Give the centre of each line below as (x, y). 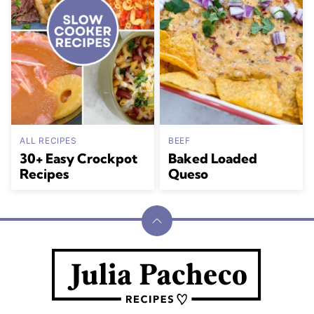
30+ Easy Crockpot (78, 158)
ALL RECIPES (48, 140)
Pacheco (76, 279)
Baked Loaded (213, 158)
